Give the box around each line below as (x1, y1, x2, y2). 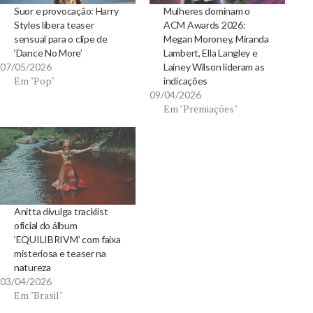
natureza (14, 261, 51, 274)
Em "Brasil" (14, 289, 63, 303)
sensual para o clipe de (14, 33, 108, 45)
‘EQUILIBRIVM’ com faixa (14, 233, 121, 246)
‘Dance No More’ (14, 47, 82, 59)
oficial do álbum (14, 219, 78, 232)
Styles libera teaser (14, 19, 94, 31)
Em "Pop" (14, 74, 54, 88)
